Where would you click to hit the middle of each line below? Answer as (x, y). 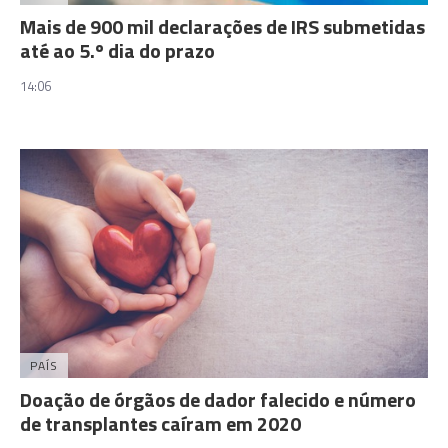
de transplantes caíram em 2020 (160, 423)
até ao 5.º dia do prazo (117, 50)
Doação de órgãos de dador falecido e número (218, 399)
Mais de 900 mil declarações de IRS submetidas (222, 26)
